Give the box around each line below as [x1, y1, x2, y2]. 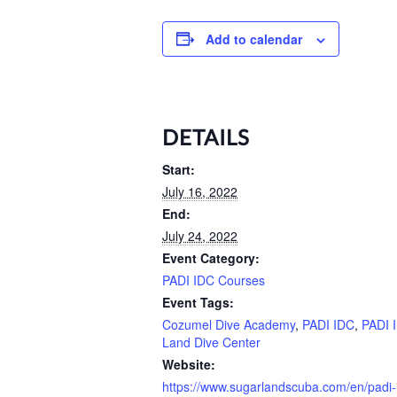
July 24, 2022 [162, 226, 237, 245]
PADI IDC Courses [162, 270, 265, 289]
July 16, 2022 [162, 182, 237, 200]
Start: [162, 160, 195, 178]
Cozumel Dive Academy [162, 315, 295, 333]
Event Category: [162, 248, 260, 267]
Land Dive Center [162, 332, 261, 351]
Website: [162, 354, 215, 373]
